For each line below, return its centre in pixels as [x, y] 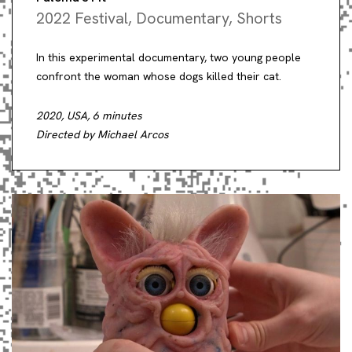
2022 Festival [82, 18]
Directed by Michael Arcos [103, 134]
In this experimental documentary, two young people [169, 57]
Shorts [259, 18]
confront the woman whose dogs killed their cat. [159, 76]
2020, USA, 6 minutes [89, 115]
